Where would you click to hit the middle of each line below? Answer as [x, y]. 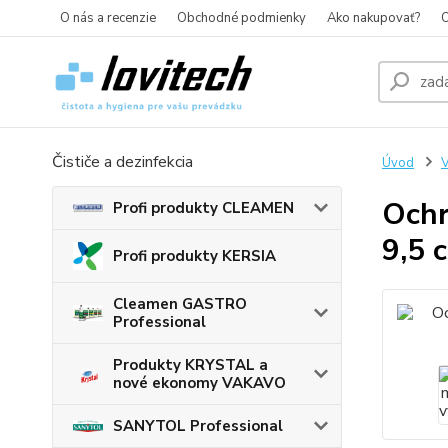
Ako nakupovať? [373, 18]
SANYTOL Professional [198, 426]
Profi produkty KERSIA [194, 256]
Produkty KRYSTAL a [190, 365]
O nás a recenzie [108, 18]
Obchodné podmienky [241, 18]
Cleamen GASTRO [180, 304]
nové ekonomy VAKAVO [199, 383]
